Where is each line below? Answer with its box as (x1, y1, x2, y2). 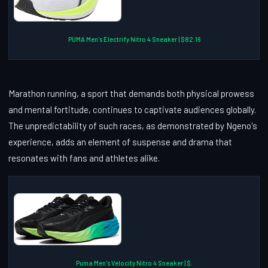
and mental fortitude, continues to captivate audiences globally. (8, 103, 256, 115)
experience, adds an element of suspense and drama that (8, 136, 232, 147)
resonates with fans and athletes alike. (8, 152, 160, 163)
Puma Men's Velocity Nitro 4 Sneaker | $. (75, 258, 193, 267)
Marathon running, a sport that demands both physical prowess (8, 87, 254, 99)
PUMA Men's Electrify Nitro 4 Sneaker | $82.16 (68, 35, 200, 43)
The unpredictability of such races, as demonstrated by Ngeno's (8, 120, 257, 131)
